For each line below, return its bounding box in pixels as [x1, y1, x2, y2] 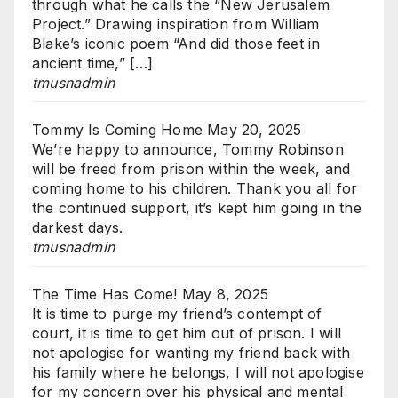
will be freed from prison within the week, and [32, 159, 351, 178]
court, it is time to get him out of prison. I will [32, 323, 342, 342]
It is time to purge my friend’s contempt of [32, 304, 322, 322]
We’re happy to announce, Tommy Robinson [32, 139, 344, 158]
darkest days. [32, 218, 123, 236]
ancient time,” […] [32, 53, 154, 72]
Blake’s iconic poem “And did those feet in [32, 34, 321, 52]
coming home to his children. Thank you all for [32, 179, 358, 197]
